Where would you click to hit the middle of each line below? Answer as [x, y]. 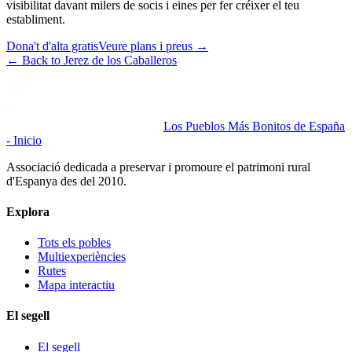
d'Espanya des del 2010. [66, 181]
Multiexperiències [82, 257]
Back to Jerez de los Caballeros [99, 60]
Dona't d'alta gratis [52, 46]
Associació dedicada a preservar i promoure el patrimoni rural [158, 167]
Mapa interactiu [76, 285]
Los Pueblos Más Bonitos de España [254, 126]
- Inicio [24, 140]
